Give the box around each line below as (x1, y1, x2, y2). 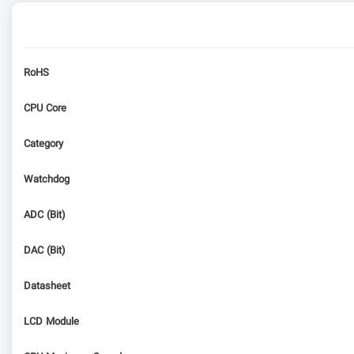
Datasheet (24, 278, 70, 295)
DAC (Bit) (24, 243, 66, 259)
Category (24, 136, 63, 153)
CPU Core (24, 100, 66, 117)
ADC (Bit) (24, 207, 66, 224)
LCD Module (24, 314, 79, 330)
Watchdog (24, 171, 70, 188)
